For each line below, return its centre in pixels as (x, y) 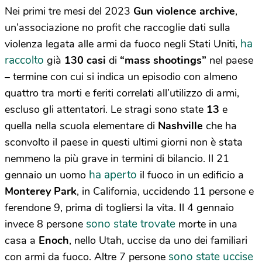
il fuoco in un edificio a (190, 175)
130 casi (85, 60)
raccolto (24, 60)
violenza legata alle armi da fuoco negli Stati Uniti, (123, 44)
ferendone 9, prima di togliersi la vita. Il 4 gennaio (119, 207)
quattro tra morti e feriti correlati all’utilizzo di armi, (122, 93)
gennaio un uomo (47, 175)
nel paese (230, 60)
